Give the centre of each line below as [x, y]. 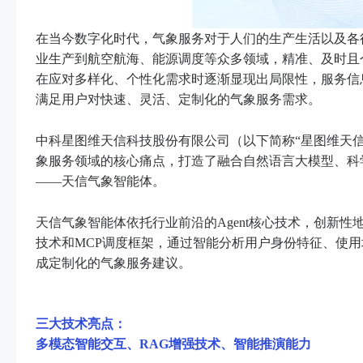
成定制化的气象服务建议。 [113, 263]
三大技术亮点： [81, 323]
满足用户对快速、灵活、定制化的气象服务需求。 [178, 99]
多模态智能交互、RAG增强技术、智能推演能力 [173, 344]
